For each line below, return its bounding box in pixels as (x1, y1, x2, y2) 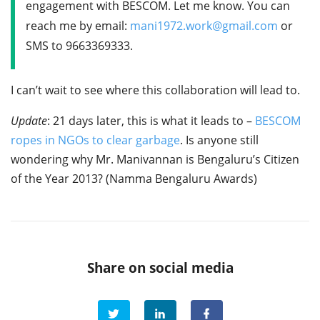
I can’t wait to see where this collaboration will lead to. (11, 82, 300, 99)
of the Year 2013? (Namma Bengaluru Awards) (11, 171, 257, 187)
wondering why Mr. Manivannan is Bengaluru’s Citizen (11, 151, 299, 168)
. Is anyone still (180, 132, 259, 149)
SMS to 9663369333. (26, 37, 133, 54)
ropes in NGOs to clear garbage (11, 132, 180, 149)
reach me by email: (26, 17, 130, 34)
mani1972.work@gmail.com (130, 17, 278, 34)
